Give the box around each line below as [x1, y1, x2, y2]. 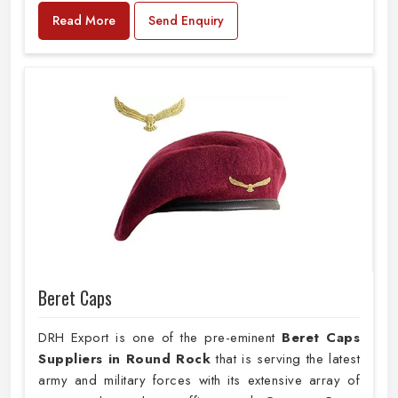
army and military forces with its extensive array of [38, 370, 360, 390]
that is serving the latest [211, 348, 360, 369]
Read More [52, 11, 115, 29]
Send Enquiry [148, 11, 224, 29]
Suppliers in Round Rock [38, 348, 211, 369]
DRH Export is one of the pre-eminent [38, 327, 283, 347]
